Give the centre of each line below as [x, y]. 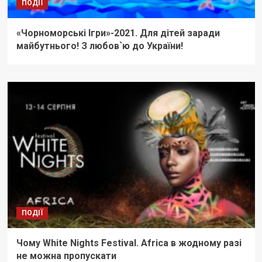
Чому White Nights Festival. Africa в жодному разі [129, 243]
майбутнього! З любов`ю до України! [99, 46]
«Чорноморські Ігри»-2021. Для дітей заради [118, 33]
